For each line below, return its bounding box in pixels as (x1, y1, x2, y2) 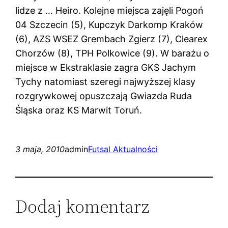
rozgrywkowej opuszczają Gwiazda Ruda (15, 90, 192, 101)
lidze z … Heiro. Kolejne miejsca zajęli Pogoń (15, 5, 204, 16)
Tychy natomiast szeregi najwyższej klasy (15, 76, 196, 87)
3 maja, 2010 (15, 144, 65, 154)
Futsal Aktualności (88, 144, 158, 154)
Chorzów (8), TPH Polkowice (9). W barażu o (15, 47, 210, 59)
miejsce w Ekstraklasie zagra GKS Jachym (15, 62, 196, 73)
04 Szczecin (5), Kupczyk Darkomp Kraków (15, 19, 204, 30)
